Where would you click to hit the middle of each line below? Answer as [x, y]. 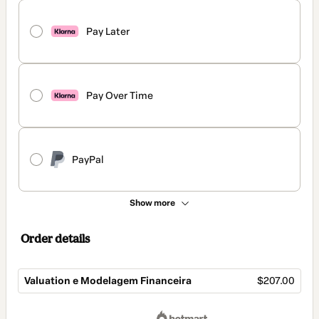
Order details [55, 239]
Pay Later [108, 31]
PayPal [88, 159]
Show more [152, 203]
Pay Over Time [120, 95]
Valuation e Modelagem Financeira [108, 281]
